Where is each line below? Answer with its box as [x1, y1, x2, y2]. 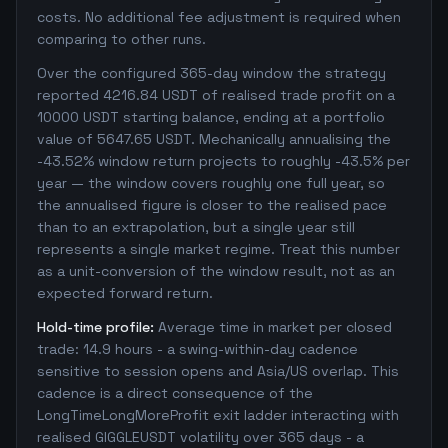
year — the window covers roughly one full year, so [37, 174, 385, 192]
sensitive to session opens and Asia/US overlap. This [37, 362, 399, 380]
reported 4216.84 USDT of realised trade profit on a [37, 86, 395, 104]
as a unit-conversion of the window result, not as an [37, 262, 395, 280]
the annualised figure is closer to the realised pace [37, 196, 387, 214]
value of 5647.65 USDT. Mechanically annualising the [37, 130, 391, 148]
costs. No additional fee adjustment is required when [37, 8, 401, 26]
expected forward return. [37, 284, 213, 302]
